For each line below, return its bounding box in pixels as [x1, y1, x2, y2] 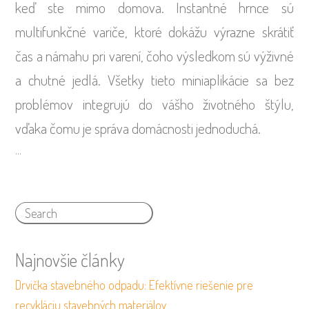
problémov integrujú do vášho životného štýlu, [15, 94, 294, 113]
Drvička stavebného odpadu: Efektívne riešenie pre [15, 277, 254, 293]
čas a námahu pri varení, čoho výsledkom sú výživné [15, 46, 294, 65]
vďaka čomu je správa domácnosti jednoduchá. [15, 118, 261, 137]
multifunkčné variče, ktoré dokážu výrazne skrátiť [15, 21, 294, 41]
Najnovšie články [15, 248, 126, 272]
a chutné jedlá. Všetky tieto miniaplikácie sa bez [15, 70, 294, 89]
